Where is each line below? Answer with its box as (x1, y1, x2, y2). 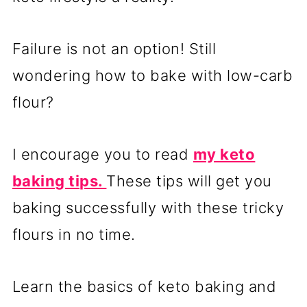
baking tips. (12, 171, 107, 190)
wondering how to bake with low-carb (12, 66, 293, 84)
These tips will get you (106, 171, 272, 190)
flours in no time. (12, 225, 136, 243)
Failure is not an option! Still (12, 39, 217, 58)
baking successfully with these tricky (12, 198, 284, 217)
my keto (193, 145, 256, 163)
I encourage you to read (12, 145, 193, 163)
